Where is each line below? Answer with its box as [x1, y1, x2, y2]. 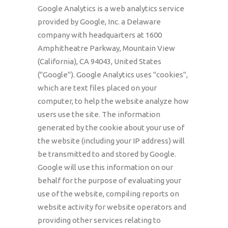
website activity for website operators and [38, 203, 186, 211]
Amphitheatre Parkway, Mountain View [38, 44, 175, 52]
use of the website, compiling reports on [38, 189, 179, 198]
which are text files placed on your [38, 83, 157, 92]
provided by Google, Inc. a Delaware [38, 17, 161, 26]
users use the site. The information [38, 110, 160, 119]
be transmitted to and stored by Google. [38, 150, 176, 158]
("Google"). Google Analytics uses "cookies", [38, 70, 188, 79]
